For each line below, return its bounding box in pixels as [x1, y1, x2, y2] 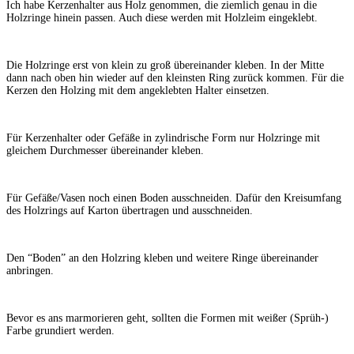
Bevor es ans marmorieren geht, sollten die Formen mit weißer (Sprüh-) [6, 311, 329, 324]
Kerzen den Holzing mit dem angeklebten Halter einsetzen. [6, 84, 269, 96]
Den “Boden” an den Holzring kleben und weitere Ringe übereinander [6, 251, 318, 264]
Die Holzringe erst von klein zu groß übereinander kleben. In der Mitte [6, 58, 324, 71]
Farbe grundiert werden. [6, 324, 115, 337]
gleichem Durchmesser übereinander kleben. [6, 144, 204, 156]
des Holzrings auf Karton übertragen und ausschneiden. [6, 204, 253, 217]
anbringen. [6, 264, 54, 277]
